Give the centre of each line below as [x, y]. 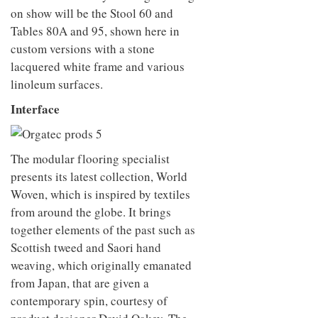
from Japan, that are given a [80, 283]
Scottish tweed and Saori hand [86, 247]
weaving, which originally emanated [101, 265]
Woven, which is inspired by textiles [100, 194]
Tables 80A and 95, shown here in [95, 31]
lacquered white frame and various [98, 66]
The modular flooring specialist [90, 158]
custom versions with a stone [83, 48]
